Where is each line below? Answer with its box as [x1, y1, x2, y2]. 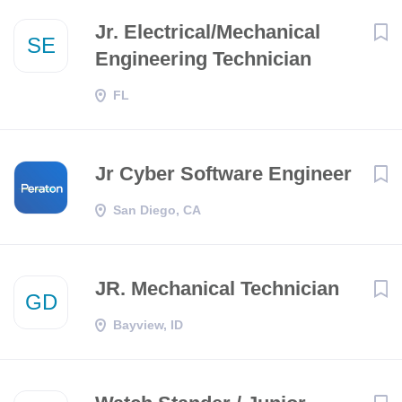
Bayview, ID [113, 318, 183, 332]
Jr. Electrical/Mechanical [95, 21, 320, 43]
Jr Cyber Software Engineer [95, 162, 352, 185]
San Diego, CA [113, 203, 201, 217]
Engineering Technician [95, 48, 311, 70]
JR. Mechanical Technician [95, 277, 339, 300]
